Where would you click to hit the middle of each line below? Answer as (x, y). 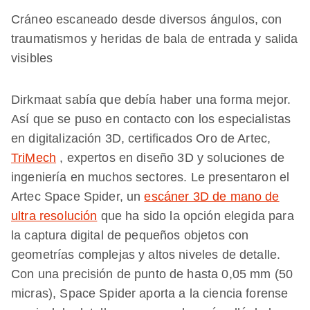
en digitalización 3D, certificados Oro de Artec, (141, 139)
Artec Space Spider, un (78, 197)
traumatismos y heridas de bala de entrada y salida (155, 39)
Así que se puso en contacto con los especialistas (151, 119)
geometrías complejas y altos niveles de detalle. (146, 255)
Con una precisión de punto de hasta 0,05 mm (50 (152, 274)
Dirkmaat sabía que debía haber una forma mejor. (151, 100)
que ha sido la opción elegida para (195, 216)
